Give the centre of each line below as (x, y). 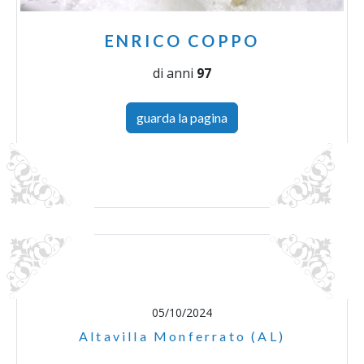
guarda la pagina (182, 118)
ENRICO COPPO (182, 41)
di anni (175, 74)
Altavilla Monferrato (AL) (182, 336)
